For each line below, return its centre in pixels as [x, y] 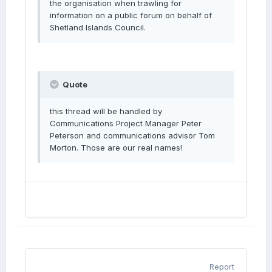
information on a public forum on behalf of [131, 15]
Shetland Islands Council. [98, 27]
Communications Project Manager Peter [126, 123]
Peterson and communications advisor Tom [132, 135]
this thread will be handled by [106, 111]
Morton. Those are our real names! [116, 148]
